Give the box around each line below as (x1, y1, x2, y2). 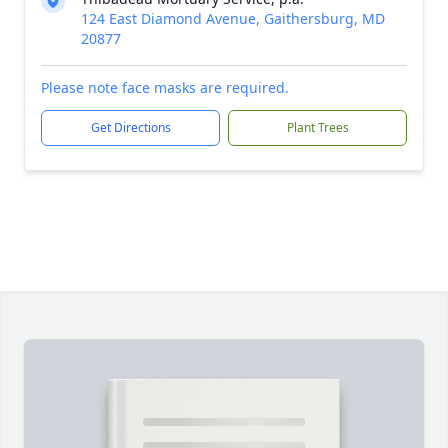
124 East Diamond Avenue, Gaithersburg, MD (81, 9, 385, 28)
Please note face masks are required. (41, 78, 289, 97)
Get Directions (90, 119, 171, 136)
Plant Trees (286, 119, 349, 136)
